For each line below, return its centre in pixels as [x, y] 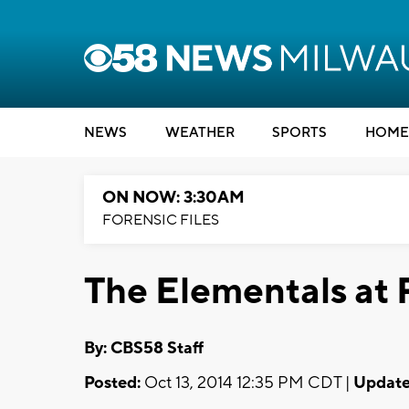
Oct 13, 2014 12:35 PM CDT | [247, 383]
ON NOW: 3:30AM [173, 198]
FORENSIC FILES [161, 220]
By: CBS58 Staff [144, 348]
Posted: [112, 383]
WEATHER [199, 133]
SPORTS [299, 133]
